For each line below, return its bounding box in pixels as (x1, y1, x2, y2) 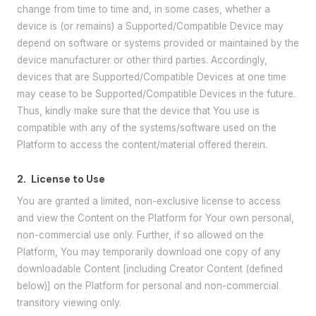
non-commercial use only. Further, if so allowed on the (17, 229, 264, 241)
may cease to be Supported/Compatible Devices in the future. (17, 88, 296, 100)
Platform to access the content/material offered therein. (17, 139, 267, 151)
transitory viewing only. (17, 296, 121, 308)
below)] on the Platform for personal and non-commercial (17, 279, 279, 291)
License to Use (31, 173, 105, 186)
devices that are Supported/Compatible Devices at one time (17, 71, 286, 83)
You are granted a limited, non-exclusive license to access (17, 195, 281, 207)
